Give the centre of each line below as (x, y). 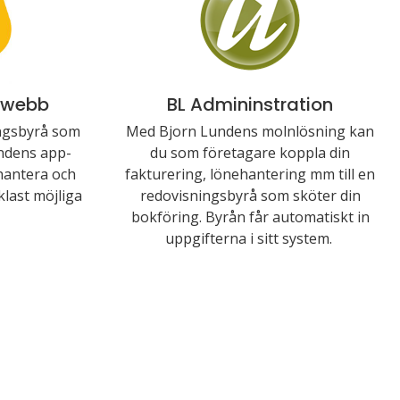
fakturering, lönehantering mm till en (250, 174)
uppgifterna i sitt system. (250, 238)
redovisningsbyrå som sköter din (250, 196)
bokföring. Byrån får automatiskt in (250, 217)
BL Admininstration (250, 104)
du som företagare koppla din (250, 153)
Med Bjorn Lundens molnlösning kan (250, 131)
